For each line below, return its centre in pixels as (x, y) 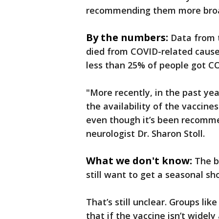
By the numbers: (127, 37)
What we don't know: (139, 161)
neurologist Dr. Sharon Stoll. (147, 133)
